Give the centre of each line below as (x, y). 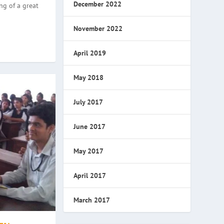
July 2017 (88, 102)
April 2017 (89, 175)
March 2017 (91, 200)
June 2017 (89, 126)
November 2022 (98, 28)
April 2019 (89, 53)
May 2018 (88, 77)
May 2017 (88, 151)
